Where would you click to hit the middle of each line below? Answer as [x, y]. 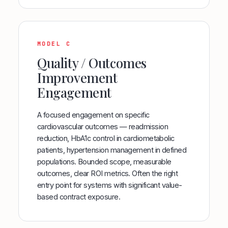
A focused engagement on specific [93, 115]
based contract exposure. [79, 197]
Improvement [77, 78]
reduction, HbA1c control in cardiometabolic [106, 138]
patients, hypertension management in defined [112, 150]
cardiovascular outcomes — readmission [103, 126]
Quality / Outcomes [92, 63]
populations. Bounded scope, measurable [104, 162]
